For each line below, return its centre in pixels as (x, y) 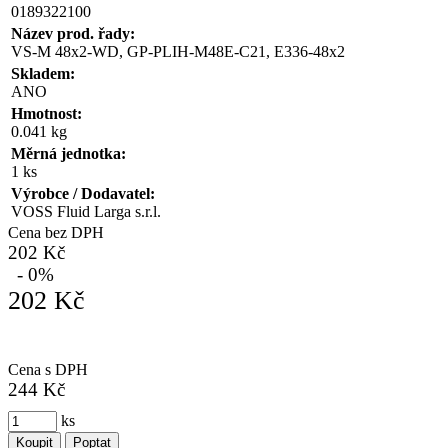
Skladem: (43, 73)
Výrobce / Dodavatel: (83, 193)
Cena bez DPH (56, 232)
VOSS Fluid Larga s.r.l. (86, 211)
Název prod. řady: (73, 33)
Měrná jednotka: (68, 153)
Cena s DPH (48, 369)
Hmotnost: (46, 113)
